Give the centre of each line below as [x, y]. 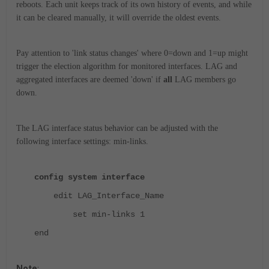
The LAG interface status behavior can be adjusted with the [117, 128]
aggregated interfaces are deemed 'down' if [90, 80]
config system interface [89, 177]
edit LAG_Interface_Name [99, 196]
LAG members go [204, 80]
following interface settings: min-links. [82, 142]
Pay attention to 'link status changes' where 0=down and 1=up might [132, 53]
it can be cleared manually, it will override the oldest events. [119, 18]
